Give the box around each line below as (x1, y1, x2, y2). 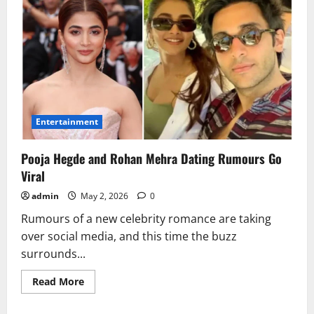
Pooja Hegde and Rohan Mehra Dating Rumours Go (21, 149, 282, 168)
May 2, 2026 (78, 190, 130, 203)
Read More (32, 275, 84, 289)
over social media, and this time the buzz (21, 228, 237, 245)
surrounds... (21, 246, 86, 262)
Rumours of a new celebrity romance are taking (21, 211, 271, 227)
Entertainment (36, 116, 99, 128)
